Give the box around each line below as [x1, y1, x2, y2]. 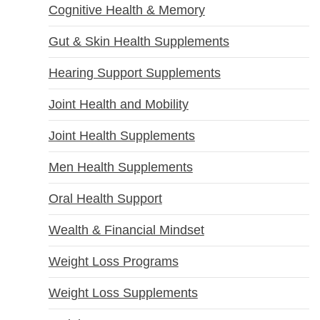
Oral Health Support [48, 191, 162, 206]
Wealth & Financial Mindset [48, 223, 204, 238]
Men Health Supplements [48, 160, 193, 175]
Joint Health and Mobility [48, 97, 189, 112]
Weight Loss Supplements [48, 286, 198, 301]
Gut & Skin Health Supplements [48, 34, 229, 49]
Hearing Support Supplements [48, 66, 221, 81]
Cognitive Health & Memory [48, 3, 205, 18]
